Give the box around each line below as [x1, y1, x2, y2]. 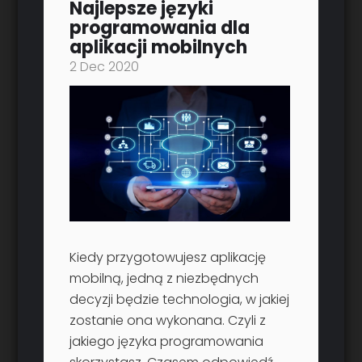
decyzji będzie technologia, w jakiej [69, 290, 290, 309]
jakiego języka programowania [69, 332, 264, 351]
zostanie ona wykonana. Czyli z [69, 311, 267, 330]
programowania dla [69, 15, 250, 41]
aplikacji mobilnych [69, 35, 248, 61]
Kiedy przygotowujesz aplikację [69, 248, 267, 267]
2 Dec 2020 [69, 57, 140, 77]
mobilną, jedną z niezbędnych [69, 269, 259, 288]
